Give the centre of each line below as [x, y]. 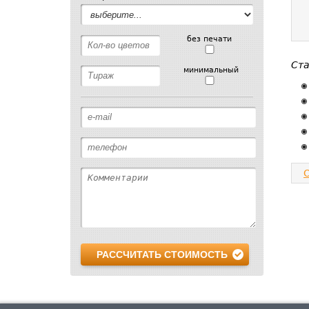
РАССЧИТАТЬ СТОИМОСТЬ [162, 255]
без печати [209, 39]
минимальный [211, 70]
